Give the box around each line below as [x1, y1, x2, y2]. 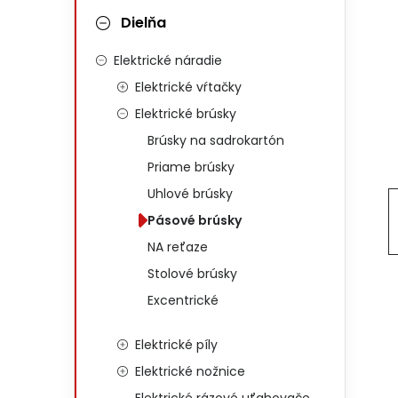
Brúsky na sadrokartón [147, 131, 284, 149]
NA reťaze [147, 238, 208, 256]
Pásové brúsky [147, 211, 242, 229]
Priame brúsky [147, 158, 235, 176]
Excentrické [147, 291, 219, 309]
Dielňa [121, 12, 166, 33]
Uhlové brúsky [147, 185, 233, 203]
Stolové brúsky [147, 265, 237, 283]
